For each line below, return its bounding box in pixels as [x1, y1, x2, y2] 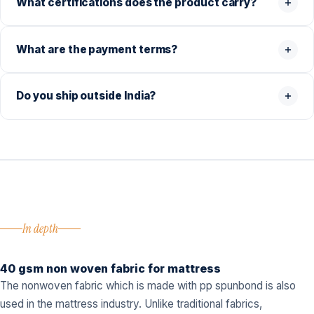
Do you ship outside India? [16, 89, 156, 103]
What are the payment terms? [16, 42, 178, 56]
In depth [22, 220, 58, 236]
